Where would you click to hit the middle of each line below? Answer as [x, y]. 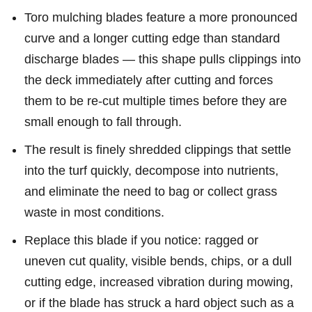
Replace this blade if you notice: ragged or [141, 240]
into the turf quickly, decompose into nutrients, [151, 171]
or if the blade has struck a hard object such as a [159, 303]
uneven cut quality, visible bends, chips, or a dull [158, 261]
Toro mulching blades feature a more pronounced [161, 17]
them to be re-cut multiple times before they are [156, 101]
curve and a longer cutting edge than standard [152, 38]
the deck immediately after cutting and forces [149, 80]
